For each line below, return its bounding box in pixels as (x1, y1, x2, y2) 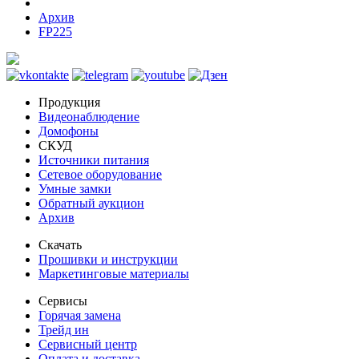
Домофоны (38, 124, 99, 139)
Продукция (38, 95, 100, 110)
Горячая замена (38, 309, 121, 323)
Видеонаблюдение (38, 110, 139, 124)
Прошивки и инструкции (38, 252, 178, 267)
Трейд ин (38, 323, 89, 337)
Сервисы (38, 294, 87, 309)
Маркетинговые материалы (38, 267, 189, 281)
